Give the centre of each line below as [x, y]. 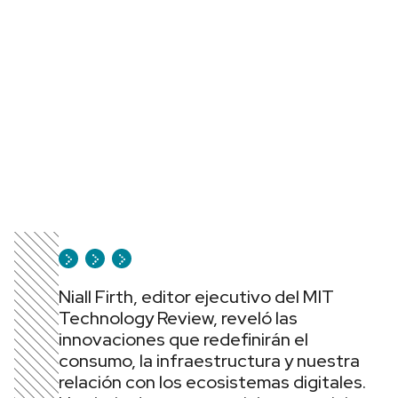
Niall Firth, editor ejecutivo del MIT [196, 297]
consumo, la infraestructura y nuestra [209, 361]
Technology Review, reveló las [178, 318]
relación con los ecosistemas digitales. [212, 382]
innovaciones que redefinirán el [183, 339]
